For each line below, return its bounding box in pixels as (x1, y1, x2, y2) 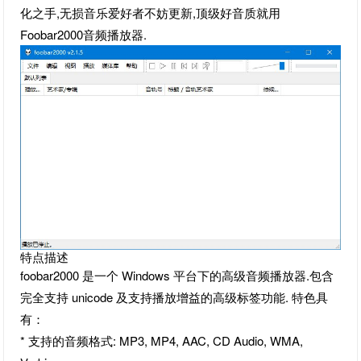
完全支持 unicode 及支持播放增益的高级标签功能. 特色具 (20, 288, 329, 305)
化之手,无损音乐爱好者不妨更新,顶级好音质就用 (20, 4, 281, 21)
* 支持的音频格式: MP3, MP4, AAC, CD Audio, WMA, (20, 331, 304, 349)
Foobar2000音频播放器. (20, 26, 147, 43)
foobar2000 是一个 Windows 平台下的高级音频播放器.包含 (20, 266, 334, 284)
